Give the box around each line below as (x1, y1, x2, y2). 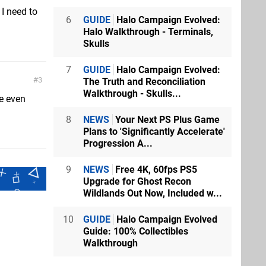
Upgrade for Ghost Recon (83, 175, 191, 187)
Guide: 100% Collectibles (83, 225, 188, 237)
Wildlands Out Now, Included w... (83, 187, 222, 199)
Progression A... (83, 137, 153, 149)
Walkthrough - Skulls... (83, 87, 181, 99)
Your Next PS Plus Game (113, 113, 220, 125)
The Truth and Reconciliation (83, 75, 205, 87)
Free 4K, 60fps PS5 (113, 163, 197, 175)
